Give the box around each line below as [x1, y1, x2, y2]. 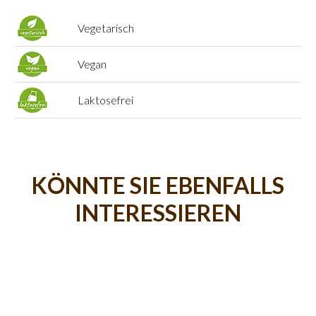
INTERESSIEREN [75, 199, 241, 226]
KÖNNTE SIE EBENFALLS [32, 171, 284, 199]
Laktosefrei [78, 93, 133, 107]
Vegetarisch [78, 21, 134, 35]
